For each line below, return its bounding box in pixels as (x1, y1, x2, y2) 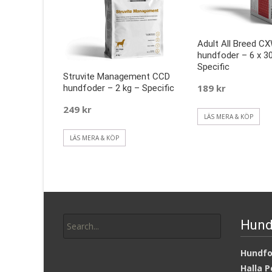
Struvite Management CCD (63, 71, 170, 83)
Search (63, 205, 89, 217)
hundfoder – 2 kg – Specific (63, 83, 174, 94)
